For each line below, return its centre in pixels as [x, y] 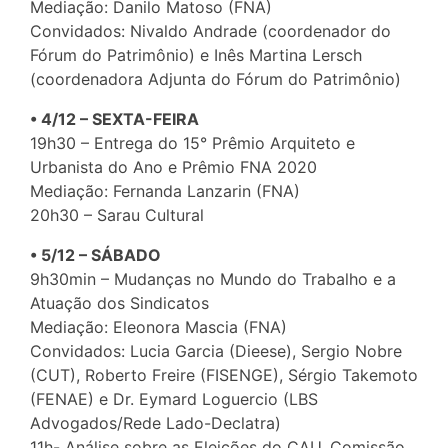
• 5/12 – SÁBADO [95, 255]
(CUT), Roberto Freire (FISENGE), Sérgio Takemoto [224, 375]
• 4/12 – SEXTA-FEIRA [114, 119]
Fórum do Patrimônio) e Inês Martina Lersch [196, 55]
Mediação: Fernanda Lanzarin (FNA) [165, 191]
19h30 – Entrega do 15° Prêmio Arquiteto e [192, 143]
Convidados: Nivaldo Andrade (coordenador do [210, 31]
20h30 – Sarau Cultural [117, 215]
